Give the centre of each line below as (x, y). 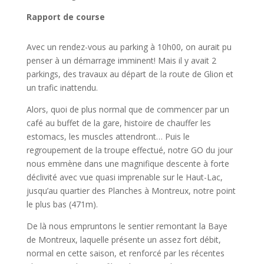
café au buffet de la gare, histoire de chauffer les (118, 123)
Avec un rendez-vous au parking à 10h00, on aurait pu (129, 47)
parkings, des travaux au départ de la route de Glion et (130, 74)
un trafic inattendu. (62, 88)
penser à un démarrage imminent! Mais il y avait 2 (121, 60)
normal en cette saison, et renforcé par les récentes (125, 253)
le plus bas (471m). (62, 204)
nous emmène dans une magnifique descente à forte (128, 164)
